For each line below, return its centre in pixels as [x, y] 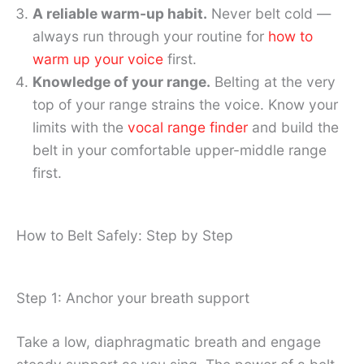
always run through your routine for [150, 37]
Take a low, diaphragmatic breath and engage [169, 341]
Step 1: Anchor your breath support [133, 297]
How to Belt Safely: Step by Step [125, 235]
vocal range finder [188, 128]
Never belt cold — [269, 14]
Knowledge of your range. [121, 82]
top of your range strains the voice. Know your [185, 105]
